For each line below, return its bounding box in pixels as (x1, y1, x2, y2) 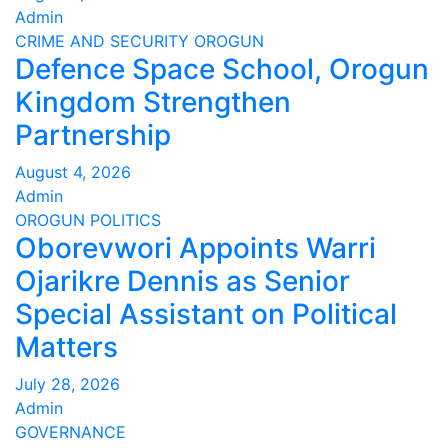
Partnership (15, 118, 171, 152)
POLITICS (90, 210, 161, 230)
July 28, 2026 (15, 374, 120, 394)
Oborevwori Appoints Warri (15, 231, 376, 265)
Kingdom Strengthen (15, 85, 291, 119)
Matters (15, 330, 118, 364)
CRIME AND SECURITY (15, 31, 189, 51)
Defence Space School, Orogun (15, 52, 429, 86)
